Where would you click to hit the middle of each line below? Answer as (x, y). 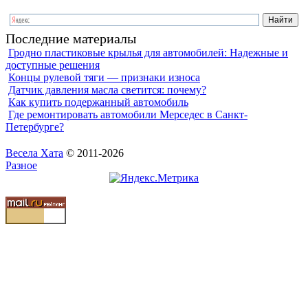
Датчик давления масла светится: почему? (107, 89)
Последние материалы (71, 38)
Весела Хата (34, 153)
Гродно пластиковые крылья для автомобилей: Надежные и (148, 52)
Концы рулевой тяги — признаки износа (104, 77)
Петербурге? (35, 126)
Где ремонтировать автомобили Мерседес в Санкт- (128, 114)
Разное (21, 165)
